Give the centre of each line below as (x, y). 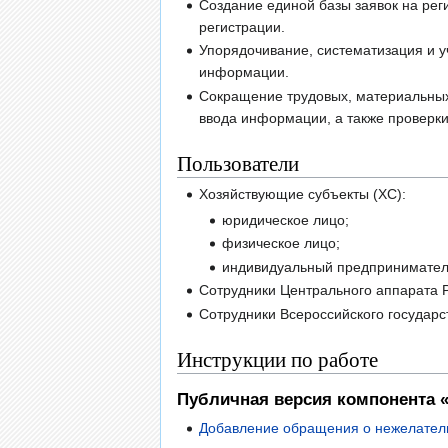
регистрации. (242, 26)
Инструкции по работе (277, 358)
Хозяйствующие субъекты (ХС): (303, 193)
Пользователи (238, 162)
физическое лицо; (280, 243)
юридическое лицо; (285, 219)
